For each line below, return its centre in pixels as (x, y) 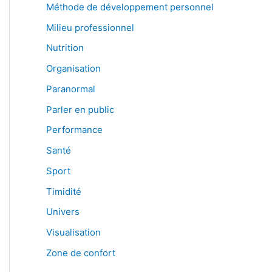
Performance (74, 130)
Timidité (64, 191)
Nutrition (65, 48)
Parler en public (80, 109)
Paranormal (71, 89)
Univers (63, 212)
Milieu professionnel (90, 27)
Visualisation (73, 232)
